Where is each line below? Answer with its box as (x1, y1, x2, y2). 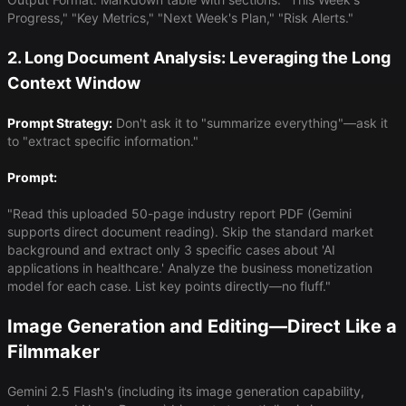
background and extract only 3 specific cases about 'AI (7, 242, 335, 258)
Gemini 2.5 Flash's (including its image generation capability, (7, 383, 364, 400)
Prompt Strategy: (7, 115, 112, 131)
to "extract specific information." (7, 133, 198, 150)
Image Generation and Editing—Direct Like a (7, 315, 397, 338)
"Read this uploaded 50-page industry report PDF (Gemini (7, 206, 352, 222)
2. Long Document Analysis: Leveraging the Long (7, 48, 391, 68)
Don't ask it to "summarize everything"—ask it (112, 115, 388, 131)
